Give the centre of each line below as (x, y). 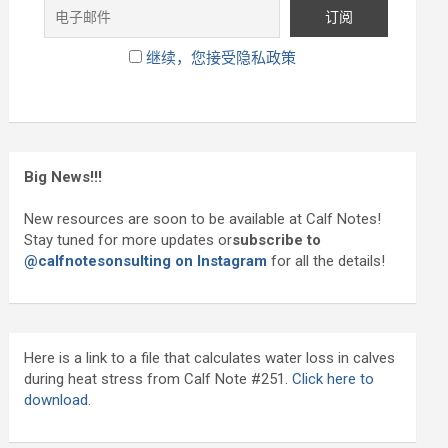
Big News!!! (63, 177)
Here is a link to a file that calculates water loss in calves (210, 358)
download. (58, 400)
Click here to (333, 379)
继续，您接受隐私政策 (221, 58)
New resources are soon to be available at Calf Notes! (203, 219)
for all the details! (328, 261)
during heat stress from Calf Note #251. (158, 379)
